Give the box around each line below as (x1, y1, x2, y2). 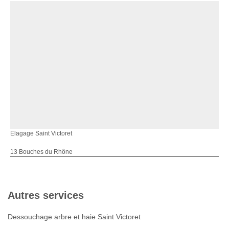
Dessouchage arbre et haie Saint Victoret (8, 212, 141, 221)
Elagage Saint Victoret (10, 129, 72, 137)
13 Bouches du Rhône (10, 148, 73, 155)
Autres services (8, 189, 84, 201)
